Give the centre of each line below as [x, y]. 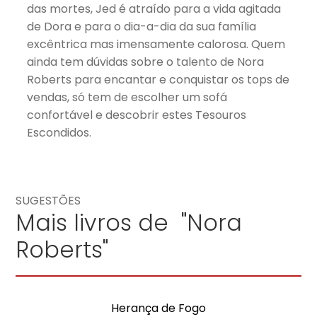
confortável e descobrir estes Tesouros [137, 115]
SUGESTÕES [48, 200]
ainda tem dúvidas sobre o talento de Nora [146, 62]
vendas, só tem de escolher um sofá [127, 97]
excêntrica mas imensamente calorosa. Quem [156, 44]
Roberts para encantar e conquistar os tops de [158, 79]
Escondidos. [59, 132]
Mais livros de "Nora [129, 222]
